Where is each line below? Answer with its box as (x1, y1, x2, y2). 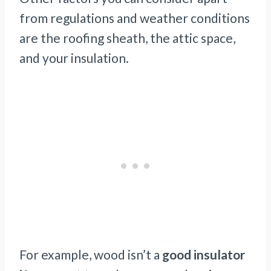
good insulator (162, 247, 245, 263)
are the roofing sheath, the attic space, (19, 30, 235, 46)
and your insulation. (19, 50, 129, 66)
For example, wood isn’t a (19, 247, 162, 263)
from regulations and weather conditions (19, 10, 250, 26)
